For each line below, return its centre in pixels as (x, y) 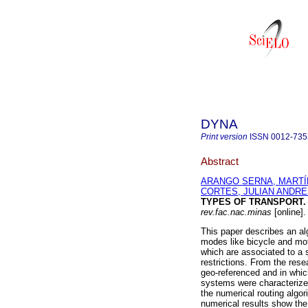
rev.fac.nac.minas (236, 212)
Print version (224, 137)
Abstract (220, 161)
